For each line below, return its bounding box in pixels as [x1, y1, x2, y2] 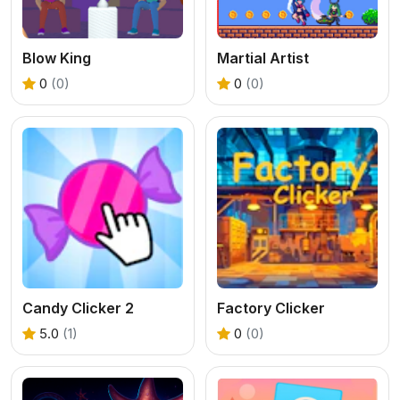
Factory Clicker [217, 298, 325, 317]
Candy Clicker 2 [22, 298, 134, 317]
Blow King [22, 48, 91, 67]
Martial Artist [217, 48, 309, 67]
